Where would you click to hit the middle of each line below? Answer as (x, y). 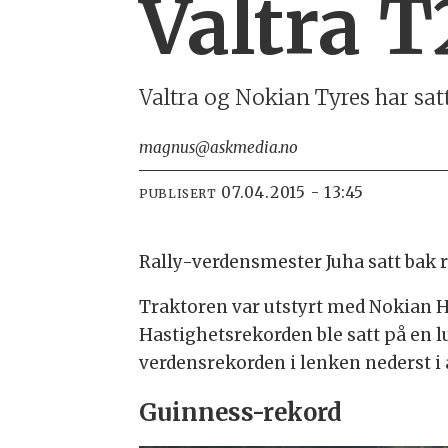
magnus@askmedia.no (219, 148)
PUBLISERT (178, 193)
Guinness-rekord (241, 412)
